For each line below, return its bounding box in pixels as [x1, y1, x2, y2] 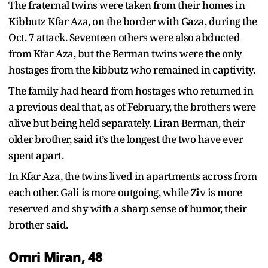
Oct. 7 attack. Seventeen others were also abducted [8, 30, 240, 44]
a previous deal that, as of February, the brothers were [8, 99, 256, 114]
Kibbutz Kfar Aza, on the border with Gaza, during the [8, 14, 257, 28]
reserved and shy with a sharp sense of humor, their [8, 201, 247, 215]
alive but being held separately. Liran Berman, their [8, 115, 245, 130]
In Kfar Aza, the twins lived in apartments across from [8, 169, 257, 183]
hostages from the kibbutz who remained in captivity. [8, 62, 257, 77]
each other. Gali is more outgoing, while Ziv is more [8, 185, 242, 199]
